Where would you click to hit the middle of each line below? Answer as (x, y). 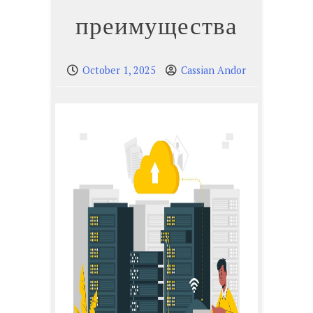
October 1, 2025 (119, 71)
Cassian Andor (213, 71)
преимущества (156, 26)
